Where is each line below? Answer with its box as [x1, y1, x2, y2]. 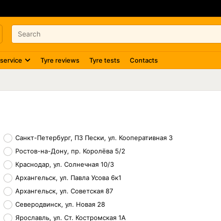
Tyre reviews [40, 56, 79, 64]
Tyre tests [89, 56, 120, 64]
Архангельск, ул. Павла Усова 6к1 [15, 174, 121, 182]
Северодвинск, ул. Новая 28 [15, 200, 105, 208]
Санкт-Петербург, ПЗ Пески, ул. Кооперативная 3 [15, 134, 173, 142]
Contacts [130, 56, 158, 64]
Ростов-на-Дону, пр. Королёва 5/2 [15, 147, 125, 155]
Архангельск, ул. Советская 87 [15, 187, 113, 195]
